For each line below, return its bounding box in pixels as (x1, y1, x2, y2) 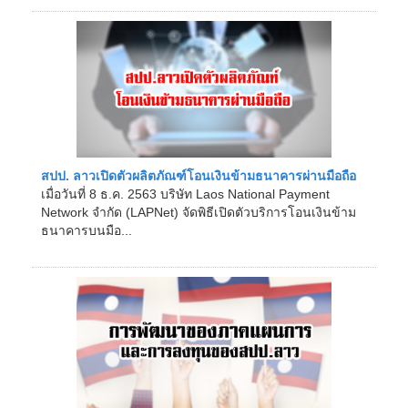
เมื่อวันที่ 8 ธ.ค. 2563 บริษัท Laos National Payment (41, 187, 330, 201)
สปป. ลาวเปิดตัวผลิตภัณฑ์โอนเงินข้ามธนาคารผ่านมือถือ (41, 168, 356, 183)
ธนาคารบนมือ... (41, 223, 132, 238)
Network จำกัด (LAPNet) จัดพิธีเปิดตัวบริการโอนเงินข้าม (41, 205, 356, 219)
